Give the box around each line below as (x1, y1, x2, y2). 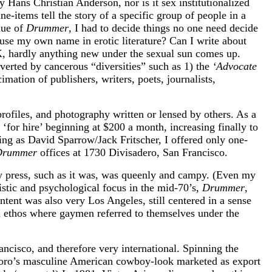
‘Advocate (212, 59, 257, 72)
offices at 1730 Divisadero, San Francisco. (37, 146, 228, 158)
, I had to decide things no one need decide (69, 21, 258, 34)
